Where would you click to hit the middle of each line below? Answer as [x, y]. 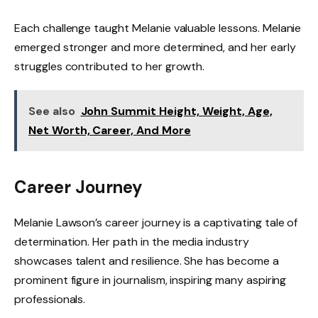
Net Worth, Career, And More [110, 131]
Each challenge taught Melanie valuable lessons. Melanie [158, 28]
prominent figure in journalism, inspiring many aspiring [150, 280]
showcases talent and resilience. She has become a [147, 261]
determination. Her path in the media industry [132, 241]
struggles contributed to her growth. [110, 66]
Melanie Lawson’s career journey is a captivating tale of [156, 222]
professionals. [50, 299]
